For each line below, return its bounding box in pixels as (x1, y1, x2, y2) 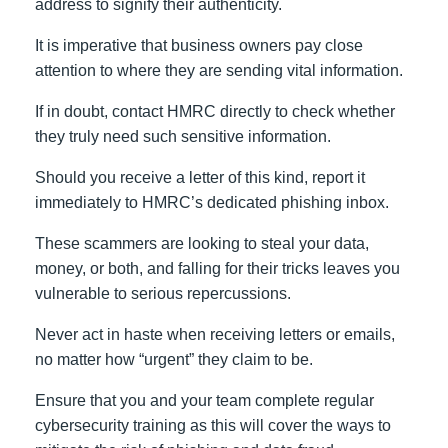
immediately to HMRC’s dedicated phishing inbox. (35, 194, 389, 211)
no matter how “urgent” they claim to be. (35, 351, 313, 368)
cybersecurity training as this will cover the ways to (35, 417, 391, 434)
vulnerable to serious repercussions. (35, 285, 291, 302)
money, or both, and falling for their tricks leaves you (35, 260, 400, 277)
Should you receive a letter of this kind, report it (35, 169, 365, 186)
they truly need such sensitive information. (35, 128, 331, 145)
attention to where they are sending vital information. (35, 62, 403, 79)
